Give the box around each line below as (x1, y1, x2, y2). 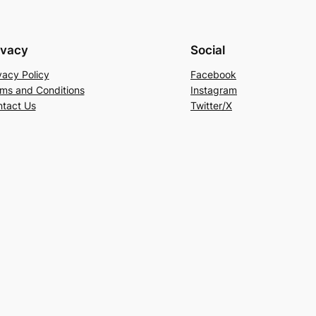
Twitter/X (190, 99, 232, 111)
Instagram (190, 83, 237, 96)
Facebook (190, 68, 236, 80)
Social (190, 42, 225, 57)
